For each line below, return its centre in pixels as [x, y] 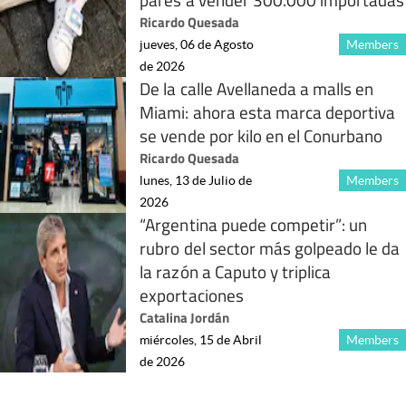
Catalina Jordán [185, 317]
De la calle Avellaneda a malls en [257, 88]
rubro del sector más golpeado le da [270, 247]
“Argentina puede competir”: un [254, 224]
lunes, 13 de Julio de [196, 180]
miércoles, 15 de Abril [201, 339]
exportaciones [192, 295]
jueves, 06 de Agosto [197, 44]
